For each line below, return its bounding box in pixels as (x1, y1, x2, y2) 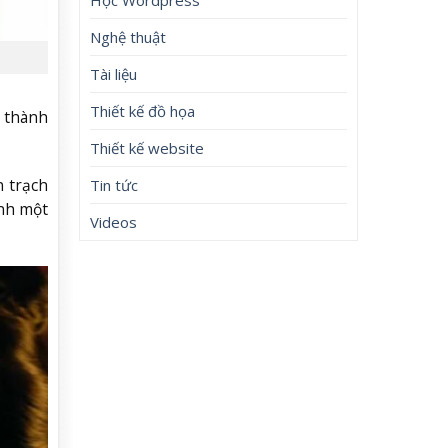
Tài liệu (90, 63, 138, 84)
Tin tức (90, 174, 139, 195)
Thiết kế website (90, 137, 205, 158)
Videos (90, 211, 138, 232)
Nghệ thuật (90, 26, 167, 47)
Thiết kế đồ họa (90, 100, 196, 121)
